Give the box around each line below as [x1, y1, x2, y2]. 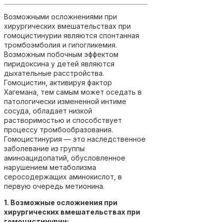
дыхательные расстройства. [4, 68, 104, 77]
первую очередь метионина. [4, 181, 105, 190]
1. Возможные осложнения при [4, 198, 117, 207]
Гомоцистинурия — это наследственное [4, 134, 146, 143]
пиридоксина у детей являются [4, 59, 114, 68]
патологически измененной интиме [4, 97, 126, 106]
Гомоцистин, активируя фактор [4, 78, 112, 87]
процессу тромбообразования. [4, 125, 113, 134]
